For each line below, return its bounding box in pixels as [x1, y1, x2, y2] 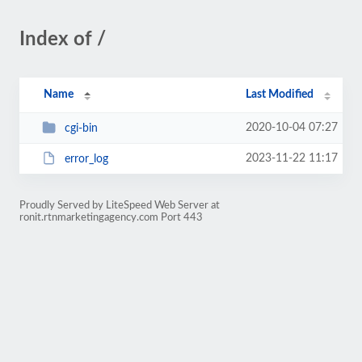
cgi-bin [64, 122, 98, 134]
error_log [64, 153, 108, 165]
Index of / [19, 30, 106, 49]
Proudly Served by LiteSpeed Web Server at [19, 200, 220, 210]
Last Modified [246, 89, 314, 100]
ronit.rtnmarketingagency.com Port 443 [19, 213, 203, 222]
